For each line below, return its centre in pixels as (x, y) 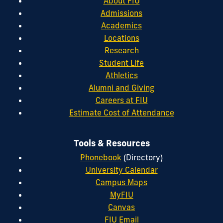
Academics (121, 25)
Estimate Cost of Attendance (121, 112)
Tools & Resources (111, 143)
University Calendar (121, 169)
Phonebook (101, 157)
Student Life (121, 62)
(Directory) (142, 157)
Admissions (121, 13)
